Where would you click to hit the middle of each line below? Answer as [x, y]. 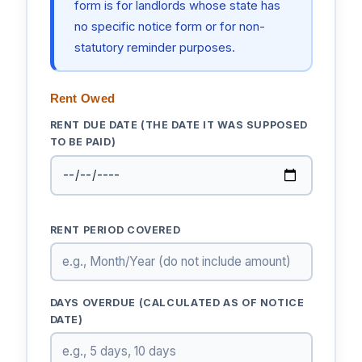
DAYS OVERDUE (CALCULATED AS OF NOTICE [177, 302]
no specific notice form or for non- [169, 26]
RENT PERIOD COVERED [115, 229]
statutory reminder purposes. [154, 47]
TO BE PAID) [83, 142]
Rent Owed [82, 99]
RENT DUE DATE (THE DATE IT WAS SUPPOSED [179, 125]
